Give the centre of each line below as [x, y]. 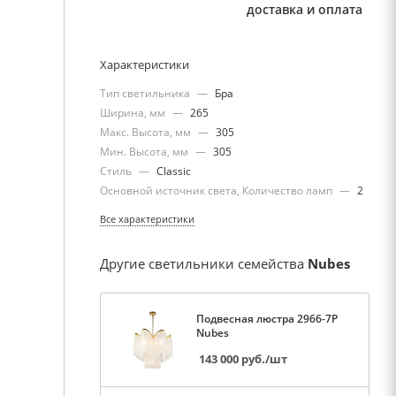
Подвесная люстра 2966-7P [267, 318]
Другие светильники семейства [204, 263]
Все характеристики [147, 218]
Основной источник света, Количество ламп [217, 190]
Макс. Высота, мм [147, 132]
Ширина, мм [134, 112]
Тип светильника [146, 93]
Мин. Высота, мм [145, 151]
